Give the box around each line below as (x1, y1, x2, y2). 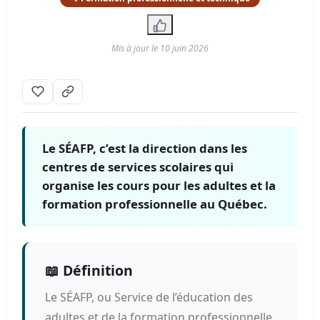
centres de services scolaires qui (42, 158, 234, 175)
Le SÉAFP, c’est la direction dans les (42, 139, 248, 156)
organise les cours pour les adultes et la (42, 176, 276, 194)
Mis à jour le (111, 42, 160, 55)
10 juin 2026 (160, 42, 209, 55)
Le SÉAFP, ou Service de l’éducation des (45, 289, 254, 305)
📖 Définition (45, 260, 134, 280)
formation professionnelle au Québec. (42, 195, 268, 212)
